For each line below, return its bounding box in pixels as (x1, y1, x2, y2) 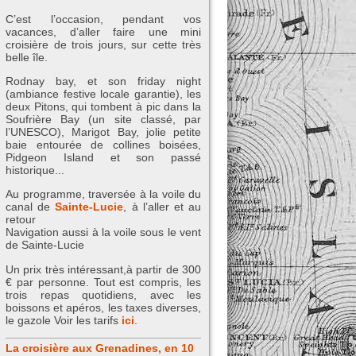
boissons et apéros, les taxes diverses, (6, 300, 201, 314)
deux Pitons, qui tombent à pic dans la (6, 99, 201, 113)
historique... (6, 163, 64, 176)
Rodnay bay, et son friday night (6, 74, 201, 87)
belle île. (6, 50, 48, 64)
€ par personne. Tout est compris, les (6, 275, 201, 288)
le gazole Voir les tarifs (6, 313, 122, 327)
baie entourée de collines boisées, (6, 137, 201, 151)
